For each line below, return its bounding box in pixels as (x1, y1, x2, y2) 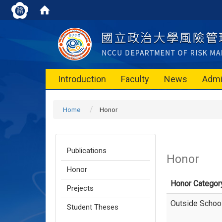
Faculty (121, 74, 149, 84)
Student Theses (67, 203, 118, 212)
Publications (67, 146, 107, 155)
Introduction (58, 74, 106, 84)
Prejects (67, 184, 94, 193)
